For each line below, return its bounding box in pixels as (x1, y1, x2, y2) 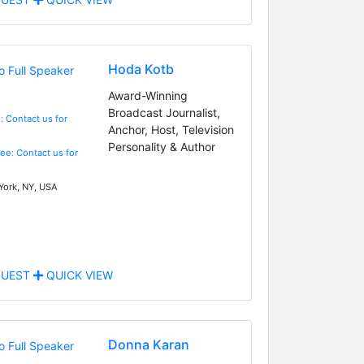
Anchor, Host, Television (107, 122, 234, 136)
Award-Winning (107, 88, 188, 102)
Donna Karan (107, 336, 189, 353)
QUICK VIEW (42, 267, 113, 282)
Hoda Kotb (107, 60, 174, 77)
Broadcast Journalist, (107, 105, 220, 119)
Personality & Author (107, 139, 215, 154)
